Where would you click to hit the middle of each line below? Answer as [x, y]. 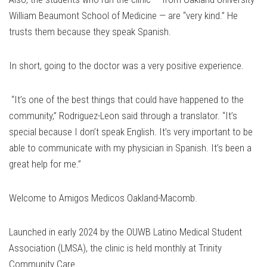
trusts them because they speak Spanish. [90, 32]
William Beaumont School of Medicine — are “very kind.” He [123, 16]
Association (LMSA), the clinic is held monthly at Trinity [115, 248]
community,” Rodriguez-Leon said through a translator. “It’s [123, 116]
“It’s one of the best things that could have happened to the [126, 100]
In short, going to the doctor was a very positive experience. [126, 66]
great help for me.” [45, 164]
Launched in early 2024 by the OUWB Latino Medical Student [125, 232]
